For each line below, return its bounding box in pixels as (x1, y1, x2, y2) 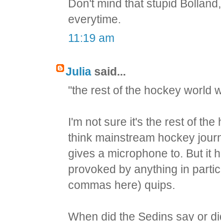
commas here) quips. (68, 179, 176, 192)
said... (91, 65, 126, 78)
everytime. (68, 13, 121, 26)
